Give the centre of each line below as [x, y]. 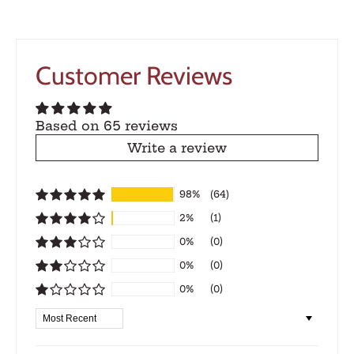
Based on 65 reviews [107, 125]
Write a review [177, 147]
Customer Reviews [134, 75]
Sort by [57, 315]
